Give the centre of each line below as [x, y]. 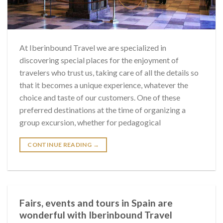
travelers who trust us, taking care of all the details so [109, 73]
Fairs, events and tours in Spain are [96, 203]
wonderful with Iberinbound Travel [96, 215]
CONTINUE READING [60, 145]
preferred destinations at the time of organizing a [103, 110]
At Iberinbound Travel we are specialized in [93, 48]
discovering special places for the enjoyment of [99, 60]
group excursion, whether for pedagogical [90, 122]
